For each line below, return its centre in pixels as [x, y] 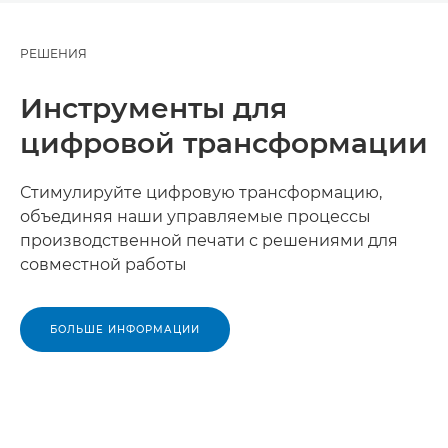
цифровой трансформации [224, 143]
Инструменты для [153, 108]
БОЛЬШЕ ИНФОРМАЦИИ [125, 330]
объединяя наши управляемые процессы [195, 217]
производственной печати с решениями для [209, 241]
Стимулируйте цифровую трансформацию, [201, 193]
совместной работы [103, 265]
